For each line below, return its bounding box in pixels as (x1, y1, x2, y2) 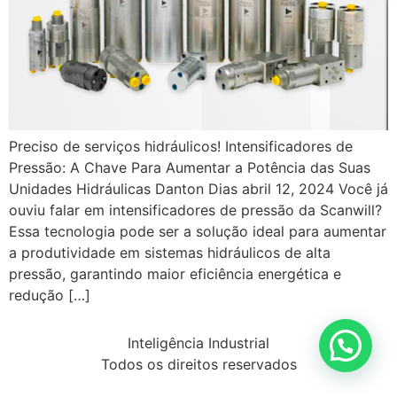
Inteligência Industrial (128, 334, 269, 353)
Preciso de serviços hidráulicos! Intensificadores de (9, 136, 353, 155)
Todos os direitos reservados (100, 355, 297, 374)
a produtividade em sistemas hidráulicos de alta (9, 243, 331, 261)
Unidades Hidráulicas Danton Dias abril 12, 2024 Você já (9, 179, 388, 198)
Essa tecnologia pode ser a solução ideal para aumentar (9, 222, 386, 240)
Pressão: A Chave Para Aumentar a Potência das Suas (9, 158, 370, 176)
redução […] (9, 285, 90, 304)
